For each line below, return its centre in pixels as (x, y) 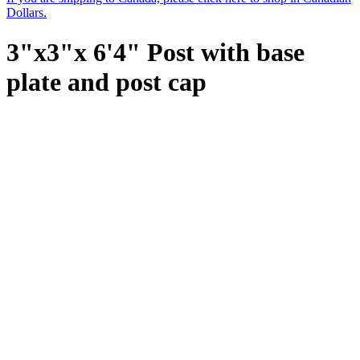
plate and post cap (106, 82)
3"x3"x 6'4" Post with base (155, 52)
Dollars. (27, 13)
